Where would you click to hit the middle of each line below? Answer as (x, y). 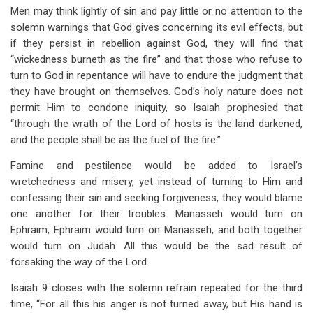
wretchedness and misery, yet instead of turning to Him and (156, 182)
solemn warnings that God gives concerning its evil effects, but (156, 27)
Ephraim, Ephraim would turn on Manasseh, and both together (156, 230)
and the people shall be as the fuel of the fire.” (116, 140)
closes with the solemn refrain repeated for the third (175, 288)
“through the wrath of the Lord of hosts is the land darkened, (156, 124)
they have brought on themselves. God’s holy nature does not (156, 92)
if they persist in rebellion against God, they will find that (156, 43)
